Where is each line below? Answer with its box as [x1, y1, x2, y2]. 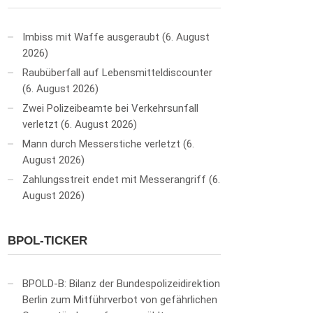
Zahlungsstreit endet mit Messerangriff [22, 173, 206, 186]
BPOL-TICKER [8, 234, 87, 247]
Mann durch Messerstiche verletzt [22, 138, 180, 150]
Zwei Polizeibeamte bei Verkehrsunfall [22, 102, 198, 115]
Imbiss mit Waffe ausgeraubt [22, 31, 159, 43]
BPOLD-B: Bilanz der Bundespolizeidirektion [22, 277, 220, 290]
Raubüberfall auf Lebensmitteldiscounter [22, 66, 212, 79]
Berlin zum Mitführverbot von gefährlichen [22, 293, 217, 306]
